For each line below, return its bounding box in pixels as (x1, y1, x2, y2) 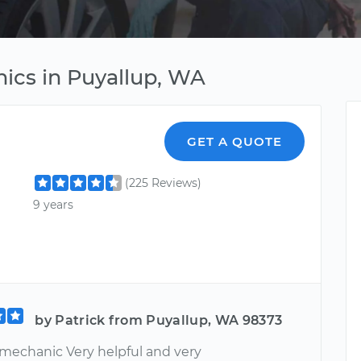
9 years (33, 197, 74, 213)
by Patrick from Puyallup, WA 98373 (35, 312, 283, 328)
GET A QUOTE (187, 134, 283, 149)
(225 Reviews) (125, 176, 202, 190)
